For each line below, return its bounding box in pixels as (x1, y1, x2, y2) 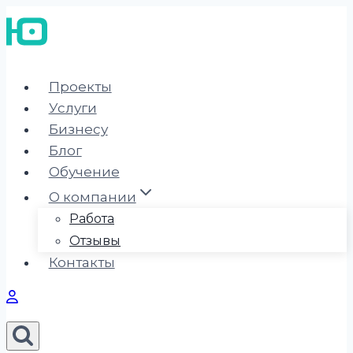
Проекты (48, 79, 112, 95)
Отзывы (69, 233, 121, 248)
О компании (48, 189, 136, 205)
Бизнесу (48, 121, 108, 137)
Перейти (6, 8, 69, 24)
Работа (69, 211, 114, 226)
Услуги (48, 100, 97, 116)
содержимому (6, 50, 108, 66)
